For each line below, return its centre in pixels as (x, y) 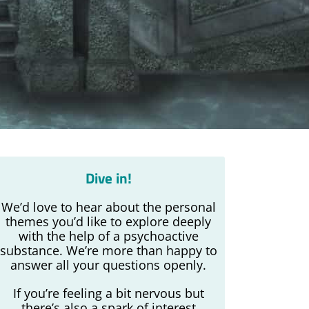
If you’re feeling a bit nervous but (108, 293)
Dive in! (108, 178)
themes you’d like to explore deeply (109, 221)
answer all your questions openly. (109, 265)
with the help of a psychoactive (108, 236)
